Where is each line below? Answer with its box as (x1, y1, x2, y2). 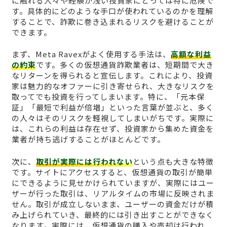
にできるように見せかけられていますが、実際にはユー (11, 177, 214, 188)
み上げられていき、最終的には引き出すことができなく (11, 209, 214, 220)
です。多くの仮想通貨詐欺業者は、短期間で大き (35, 59, 214, 70)
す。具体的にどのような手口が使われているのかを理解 (11, 5, 213, 16)
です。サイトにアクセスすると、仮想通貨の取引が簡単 (11, 166, 213, 177)
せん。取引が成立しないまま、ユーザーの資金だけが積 (11, 198, 214, 209)
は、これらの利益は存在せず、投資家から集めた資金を (11, 123, 214, 134)
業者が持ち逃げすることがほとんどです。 (11, 134, 165, 145)
